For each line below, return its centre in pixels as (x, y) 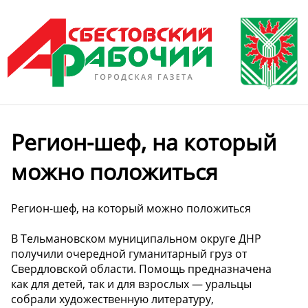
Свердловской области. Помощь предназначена (141, 268)
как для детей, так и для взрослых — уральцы (131, 284)
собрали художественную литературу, (112, 299)
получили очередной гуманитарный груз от (129, 253)
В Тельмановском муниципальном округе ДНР (136, 238)
